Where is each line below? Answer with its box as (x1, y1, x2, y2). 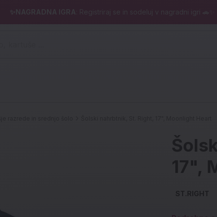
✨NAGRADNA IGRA (9, 8, 76, 16)
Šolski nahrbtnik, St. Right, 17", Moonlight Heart (81, 115, 212, 122)
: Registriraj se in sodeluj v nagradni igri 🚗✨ (76, 8, 215, 16)
